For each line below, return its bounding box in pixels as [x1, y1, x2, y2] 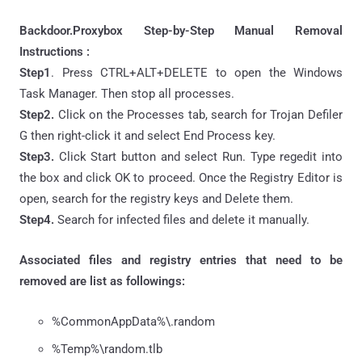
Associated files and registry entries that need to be [19, 252, 343, 267]
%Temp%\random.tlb [52, 341, 162, 356]
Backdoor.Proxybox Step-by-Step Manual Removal [19, 23, 343, 38]
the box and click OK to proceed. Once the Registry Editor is [19, 170, 343, 185]
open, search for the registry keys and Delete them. [19, 191, 293, 206]
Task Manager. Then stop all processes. [19, 86, 234, 101]
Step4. [19, 212, 54, 227]
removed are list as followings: [19, 273, 185, 288]
